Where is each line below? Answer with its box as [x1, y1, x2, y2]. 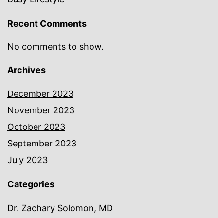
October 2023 [7, 122, 65, 132]
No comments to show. [7, 41, 104, 52]
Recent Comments [7, 18, 87, 29]
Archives [7, 65, 46, 75]
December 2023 [7, 89, 73, 99]
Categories [7, 179, 54, 190]
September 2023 [7, 138, 76, 149]
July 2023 [7, 155, 48, 165]
